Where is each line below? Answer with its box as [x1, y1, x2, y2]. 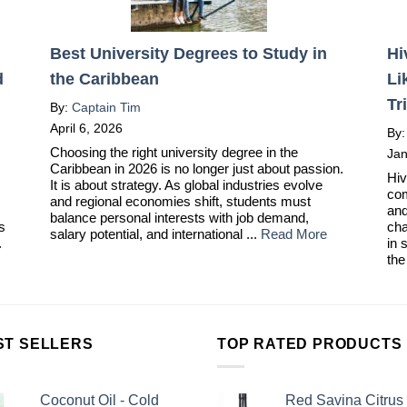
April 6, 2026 [49, 121, 123, 136]
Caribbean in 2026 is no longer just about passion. [49, 161, 343, 177]
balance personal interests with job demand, [49, 210, 309, 226]
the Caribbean [49, 70, 159, 89]
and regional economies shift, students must [49, 194, 311, 210]
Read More [260, 226, 327, 243]
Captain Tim [71, 100, 141, 115]
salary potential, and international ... [49, 226, 257, 243]
